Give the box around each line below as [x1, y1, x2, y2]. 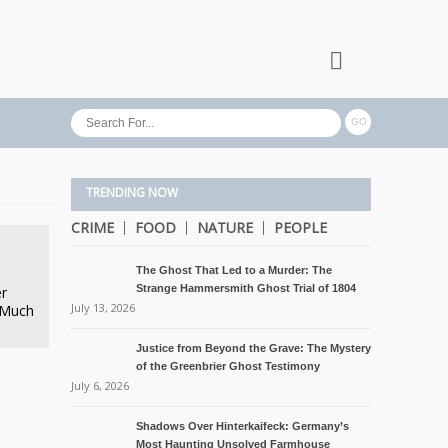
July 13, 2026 [71, 300, 135, 315]
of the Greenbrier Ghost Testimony [136, 360, 320, 372]
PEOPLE [274, 218, 327, 237]
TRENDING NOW [86, 184, 178, 201]
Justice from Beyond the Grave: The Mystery [136, 342, 371, 354]
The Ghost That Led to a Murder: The [136, 264, 332, 276]
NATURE [197, 218, 253, 237]
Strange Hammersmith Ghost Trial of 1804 [136, 282, 356, 294]
